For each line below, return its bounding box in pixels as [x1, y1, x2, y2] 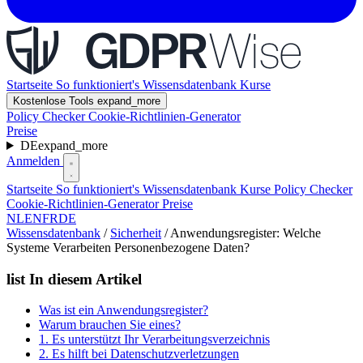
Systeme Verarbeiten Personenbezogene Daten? [6, 241, 250, 254]
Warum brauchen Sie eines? [39, 318, 181, 332]
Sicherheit [110, 226, 161, 240]
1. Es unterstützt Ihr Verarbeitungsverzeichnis [39, 332, 270, 347]
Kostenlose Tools [13, 95, 97, 107]
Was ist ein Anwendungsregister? [39, 303, 208, 318]
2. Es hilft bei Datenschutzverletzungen [39, 347, 239, 361]
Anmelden [6, 154, 63, 168]
